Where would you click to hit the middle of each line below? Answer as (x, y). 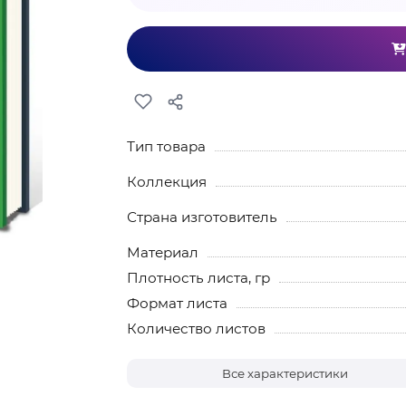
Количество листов (196, 329)
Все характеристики (285, 373)
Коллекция (166, 182)
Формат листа (177, 303)
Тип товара (166, 146)
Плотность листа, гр (198, 278)
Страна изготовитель (202, 217)
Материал (162, 252)
